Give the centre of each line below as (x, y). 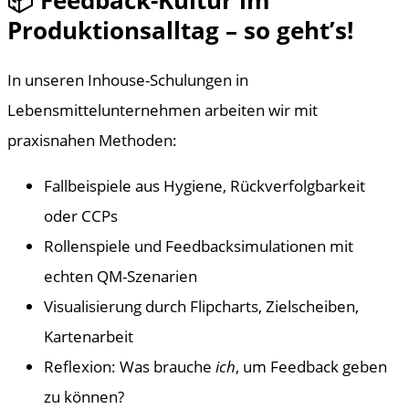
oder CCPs (81, 216)
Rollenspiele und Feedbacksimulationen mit (199, 246)
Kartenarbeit (89, 336)
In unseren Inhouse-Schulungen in (128, 80)
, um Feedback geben (311, 367)
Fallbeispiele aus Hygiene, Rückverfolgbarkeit (204, 186)
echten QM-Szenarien (121, 276)
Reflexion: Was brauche (130, 367)
